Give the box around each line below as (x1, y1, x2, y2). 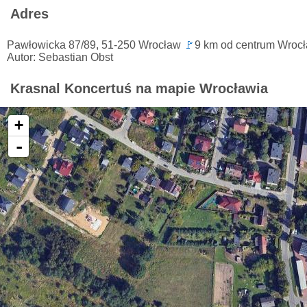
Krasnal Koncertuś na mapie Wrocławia (10, 81, 268, 97)
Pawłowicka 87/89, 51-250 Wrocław (7, 39, 184, 51)
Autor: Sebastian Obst (7, 51, 113, 64)
